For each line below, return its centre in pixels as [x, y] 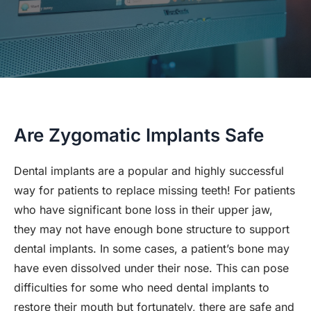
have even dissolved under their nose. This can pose [151, 268]
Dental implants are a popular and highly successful [149, 171]
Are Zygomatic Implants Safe [139, 135]
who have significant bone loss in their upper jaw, [143, 210]
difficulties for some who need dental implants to [142, 287]
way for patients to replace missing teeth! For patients [154, 190]
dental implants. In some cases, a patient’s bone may [152, 249]
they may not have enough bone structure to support [152, 229]
